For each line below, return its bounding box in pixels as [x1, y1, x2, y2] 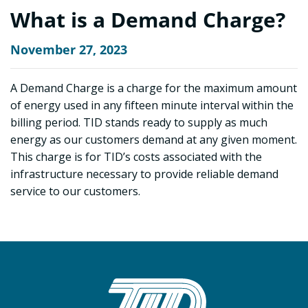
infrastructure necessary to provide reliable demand [10, 166, 278, 182]
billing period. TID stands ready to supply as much [10, 115, 267, 131]
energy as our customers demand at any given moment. [10, 132, 297, 148]
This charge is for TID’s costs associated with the [10, 149, 262, 165]
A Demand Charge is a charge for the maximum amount [10, 80, 297, 96]
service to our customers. [10, 184, 140, 199]
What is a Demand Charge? [10, 5, 285, 34]
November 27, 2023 [10, 41, 127, 58]
